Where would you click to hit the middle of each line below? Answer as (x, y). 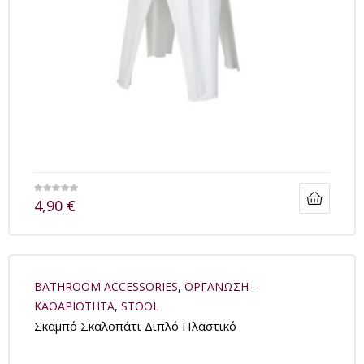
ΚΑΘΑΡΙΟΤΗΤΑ (74, 305)
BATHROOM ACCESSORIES (106, 286)
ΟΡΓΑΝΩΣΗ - (220, 286)
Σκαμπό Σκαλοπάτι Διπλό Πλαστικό (135, 325)
